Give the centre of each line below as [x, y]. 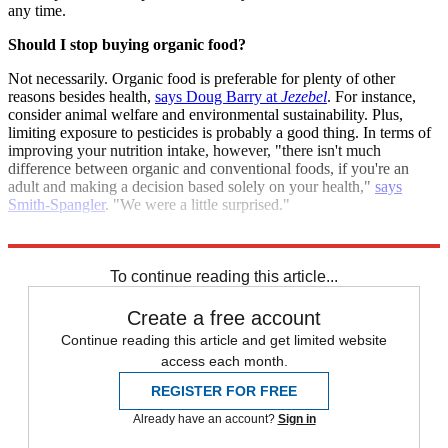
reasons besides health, [81, 96]
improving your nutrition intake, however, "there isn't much [194, 150]
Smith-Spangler [56, 204]
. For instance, [371, 96]
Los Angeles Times [221, 238]
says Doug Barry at [218, 96]
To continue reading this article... [224, 276]
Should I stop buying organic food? [127, 44]
